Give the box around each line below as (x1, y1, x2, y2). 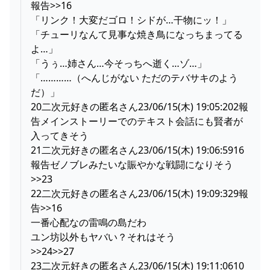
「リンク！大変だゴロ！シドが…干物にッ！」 (31, 13, 231, 27)
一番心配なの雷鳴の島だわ (31, 215, 146, 229)
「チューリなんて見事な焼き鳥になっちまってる (31, 27, 243, 41)
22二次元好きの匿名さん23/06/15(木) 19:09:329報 (31, 186, 248, 200)
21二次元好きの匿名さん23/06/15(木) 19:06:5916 (31, 143, 244, 157)
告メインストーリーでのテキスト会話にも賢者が (31, 114, 243, 128)
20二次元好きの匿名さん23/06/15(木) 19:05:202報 (31, 99, 248, 113)
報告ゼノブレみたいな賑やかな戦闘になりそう (31, 157, 233, 171)
